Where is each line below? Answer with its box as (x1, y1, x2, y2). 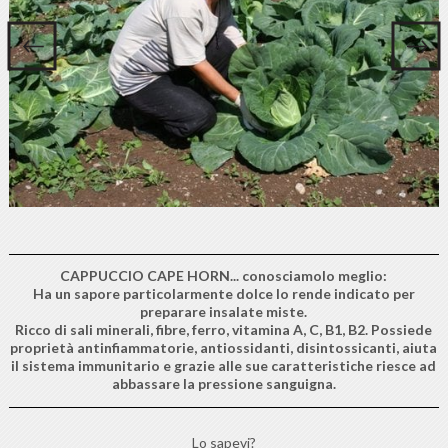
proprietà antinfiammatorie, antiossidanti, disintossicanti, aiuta (10, 338, 438, 356)
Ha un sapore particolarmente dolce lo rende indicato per (32, 284, 415, 302)
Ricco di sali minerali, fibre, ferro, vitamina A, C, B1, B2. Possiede (15, 320, 433, 338)
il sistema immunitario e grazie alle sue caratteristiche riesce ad (11, 356, 437, 374)
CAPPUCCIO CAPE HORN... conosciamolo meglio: (60, 266, 388, 284)
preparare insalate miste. (140, 302, 308, 320)
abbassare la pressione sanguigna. (111, 374, 336, 392)
